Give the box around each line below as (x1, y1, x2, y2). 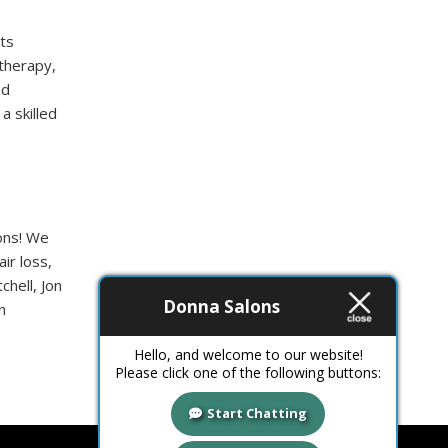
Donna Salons (162, 294, 280, 318)
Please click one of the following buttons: (115, 363, 381, 382)
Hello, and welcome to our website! (133, 345, 363, 364)
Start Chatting (207, 404, 307, 423)
